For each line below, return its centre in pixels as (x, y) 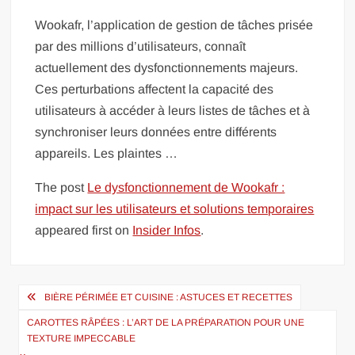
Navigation (67, 296)
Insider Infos (167, 230)
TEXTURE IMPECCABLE (82, 338)
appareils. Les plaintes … (107, 153)
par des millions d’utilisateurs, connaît (141, 46)
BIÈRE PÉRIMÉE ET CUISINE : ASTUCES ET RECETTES (169, 297)
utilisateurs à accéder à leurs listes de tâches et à (173, 110)
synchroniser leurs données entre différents (156, 132)
